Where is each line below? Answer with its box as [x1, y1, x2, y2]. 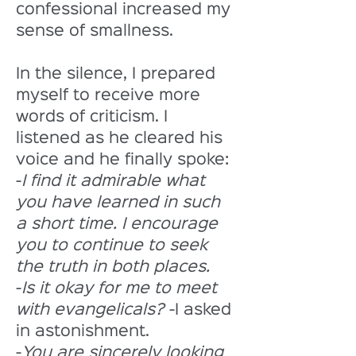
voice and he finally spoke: [16, 153, 229, 167]
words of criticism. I [16, 110, 172, 124]
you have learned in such [16, 195, 225, 210]
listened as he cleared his [16, 131, 227, 145]
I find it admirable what [21, 174, 210, 188]
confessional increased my [16, 2, 235, 17]
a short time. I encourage [16, 217, 222, 231]
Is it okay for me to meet [21, 281, 222, 296]
